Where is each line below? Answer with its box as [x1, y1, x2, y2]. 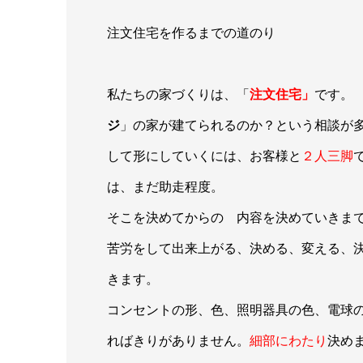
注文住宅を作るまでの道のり [107, 26, 275, 41]
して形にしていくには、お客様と [107, 149, 301, 163]
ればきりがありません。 [107, 334, 250, 348]
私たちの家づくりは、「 [107, 88, 250, 101]
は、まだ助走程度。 [107, 180, 224, 194]
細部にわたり [250, 334, 327, 348]
